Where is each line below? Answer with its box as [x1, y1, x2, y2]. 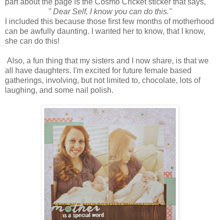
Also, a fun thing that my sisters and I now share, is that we [5, 56, 209, 65]
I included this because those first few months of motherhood [5, 17, 214, 26]
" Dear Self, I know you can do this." [46, 7, 174, 16]
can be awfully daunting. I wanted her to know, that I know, [5, 27, 205, 36]
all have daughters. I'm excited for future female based [5, 66, 192, 75]
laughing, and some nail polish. [5, 86, 113, 95]
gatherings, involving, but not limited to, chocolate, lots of [5, 76, 200, 85]
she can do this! [5, 37, 59, 46]
